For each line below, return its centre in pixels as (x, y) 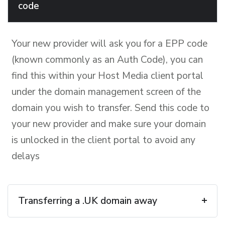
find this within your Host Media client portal (107, 76)
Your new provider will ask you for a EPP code (109, 43)
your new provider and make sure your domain (109, 124)
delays (26, 156)
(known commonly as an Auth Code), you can (107, 60)
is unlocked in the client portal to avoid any (103, 140)
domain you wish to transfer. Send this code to (110, 108)
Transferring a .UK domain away (88, 201)
